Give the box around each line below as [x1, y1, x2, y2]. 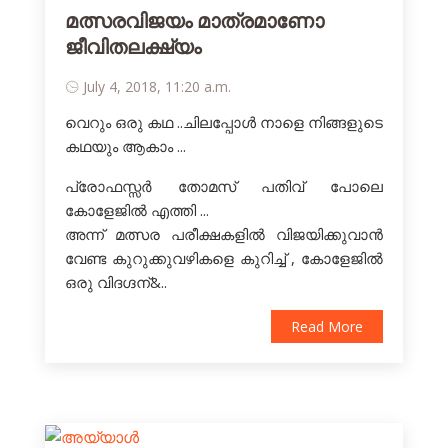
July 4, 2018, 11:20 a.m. [83, 77, 231, 97]
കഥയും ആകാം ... [65, 136, 186, 157]
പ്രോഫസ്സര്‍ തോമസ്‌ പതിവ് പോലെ [65, 176, 383, 197]
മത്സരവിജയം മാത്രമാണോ [65, 9, 324, 34]
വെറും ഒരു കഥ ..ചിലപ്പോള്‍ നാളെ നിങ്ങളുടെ [65, 112, 383, 133]
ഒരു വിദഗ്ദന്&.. [65, 272, 167, 293]
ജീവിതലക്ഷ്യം [65, 35, 201, 60]
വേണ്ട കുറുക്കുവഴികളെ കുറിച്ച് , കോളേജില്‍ [65, 248, 383, 269]
